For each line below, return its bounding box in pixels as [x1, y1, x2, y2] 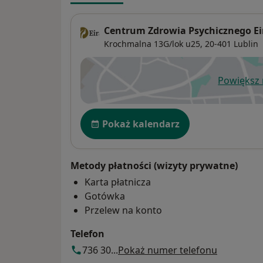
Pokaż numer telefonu [118, 243, 217, 257]
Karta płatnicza [85, 175, 151, 188]
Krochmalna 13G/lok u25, [104, 38, 203, 49]
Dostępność [80, 107, 141, 122]
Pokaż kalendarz [102, 117, 180, 130]
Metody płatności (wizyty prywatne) [70, 159, 238, 172]
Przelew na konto [85, 203, 162, 217]
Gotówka [85, 189, 125, 203]
